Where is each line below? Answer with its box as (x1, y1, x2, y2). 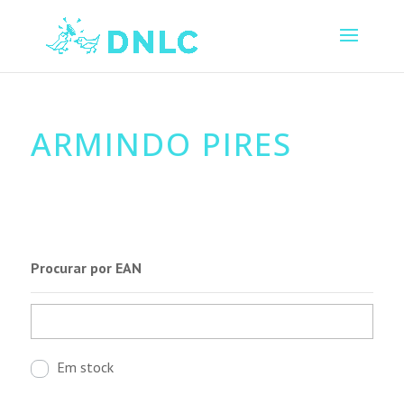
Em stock (56, 357, 114, 376)
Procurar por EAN (30, 258, 142, 277)
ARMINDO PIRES (30, 123, 292, 165)
